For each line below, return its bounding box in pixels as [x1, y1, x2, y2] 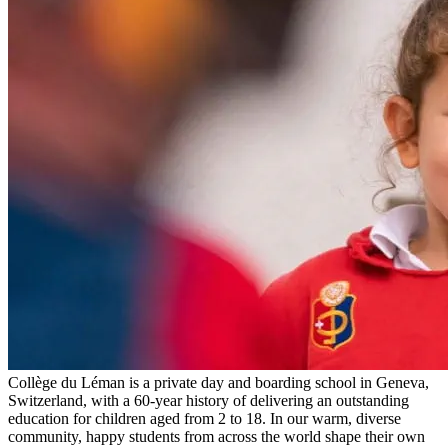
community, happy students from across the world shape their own [8, 427, 425, 445]
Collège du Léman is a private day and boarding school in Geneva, [8, 373, 429, 391]
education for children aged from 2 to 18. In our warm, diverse [8, 409, 401, 427]
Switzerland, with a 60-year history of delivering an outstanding [8, 391, 409, 409]
